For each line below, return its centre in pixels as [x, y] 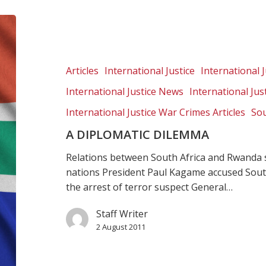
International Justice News [125, 91]
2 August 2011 [121, 227]
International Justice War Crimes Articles [156, 112]
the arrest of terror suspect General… [150, 187]
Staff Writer [122, 213]
